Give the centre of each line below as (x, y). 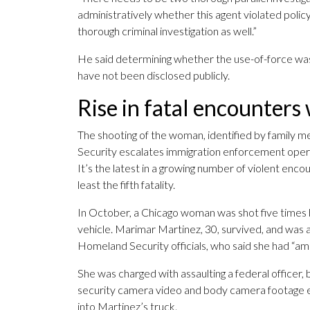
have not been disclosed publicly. (154, 75)
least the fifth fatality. (126, 185)
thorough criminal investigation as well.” (167, 31)
